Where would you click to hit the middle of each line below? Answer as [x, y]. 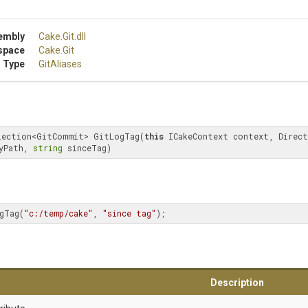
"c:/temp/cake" [58, 213]
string [48, 148]
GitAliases [60, 64]
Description [237, 283]
